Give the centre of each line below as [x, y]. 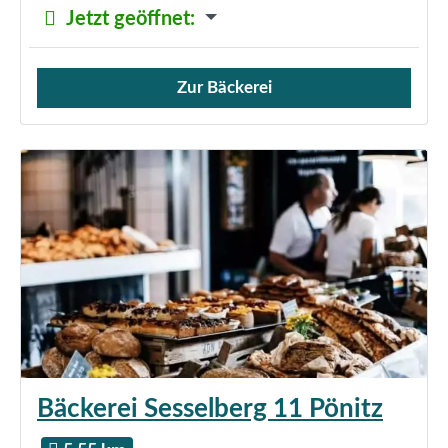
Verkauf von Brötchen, [119, 97]
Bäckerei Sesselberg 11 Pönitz [210, 409]
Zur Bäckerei [224, 87]
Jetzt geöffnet [128, 18]
